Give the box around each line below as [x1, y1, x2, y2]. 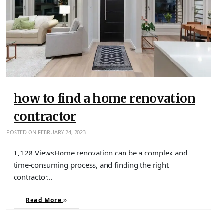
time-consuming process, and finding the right [14, 159, 169, 170]
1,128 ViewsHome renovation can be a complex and [14, 147, 187, 157]
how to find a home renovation [14, 90, 195, 106]
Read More [26, 195, 63, 204]
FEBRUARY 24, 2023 [38, 128, 86, 136]
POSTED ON [6, 128, 38, 136]
